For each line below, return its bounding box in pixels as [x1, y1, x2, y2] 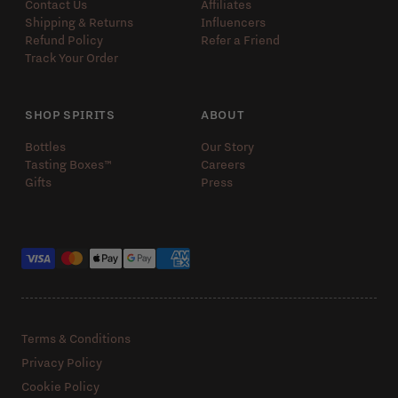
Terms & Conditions [21, 330, 131, 346]
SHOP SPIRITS [25, 106, 115, 123]
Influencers [201, 13, 266, 30]
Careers [201, 155, 245, 172]
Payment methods [197, 251, 296, 266]
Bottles [25, 138, 66, 155]
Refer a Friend [201, 31, 280, 48]
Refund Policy [25, 31, 103, 48]
